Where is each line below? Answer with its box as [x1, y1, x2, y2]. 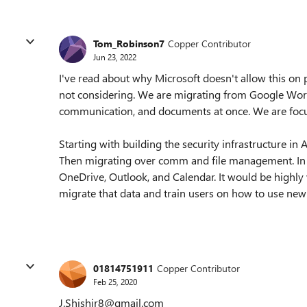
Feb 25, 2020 [93, 275, 137, 287]
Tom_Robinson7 [93, 36, 164, 50]
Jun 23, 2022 [93, 51, 136, 62]
